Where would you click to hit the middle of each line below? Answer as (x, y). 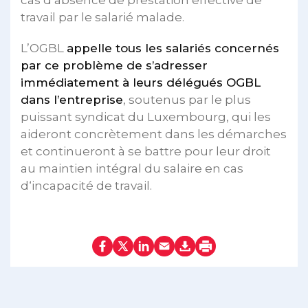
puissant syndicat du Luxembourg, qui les (146, 117)
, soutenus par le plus (187, 100)
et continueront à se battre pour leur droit (146, 151)
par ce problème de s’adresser (114, 65)
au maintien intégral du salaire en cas (132, 168)
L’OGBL (44, 48)
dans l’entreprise (72, 100)
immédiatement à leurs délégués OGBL (141, 82)
